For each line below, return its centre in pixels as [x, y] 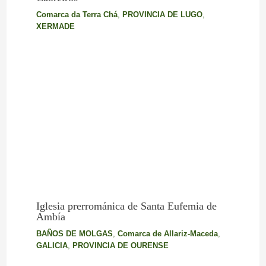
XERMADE [55, 27]
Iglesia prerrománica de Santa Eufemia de [126, 206]
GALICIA [52, 245]
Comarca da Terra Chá [77, 15]
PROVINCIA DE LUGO [162, 15]
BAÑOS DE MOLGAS [74, 233]
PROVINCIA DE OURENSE [120, 245]
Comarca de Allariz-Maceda [167, 233]
